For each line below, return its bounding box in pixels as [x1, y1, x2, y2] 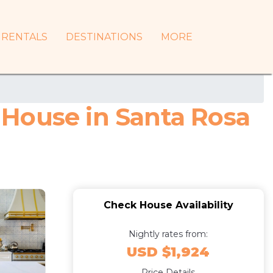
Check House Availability [103, 199, 233, 211]
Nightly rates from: [129, 229, 208, 239]
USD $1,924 [127, 244, 210, 260]
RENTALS [1, 30, 48, 43]
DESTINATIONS [66, 30, 143, 43]
